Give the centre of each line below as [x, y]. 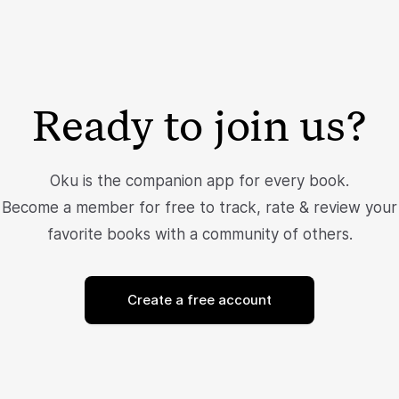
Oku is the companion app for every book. [199, 181]
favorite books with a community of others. [199, 235]
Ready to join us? [199, 126]
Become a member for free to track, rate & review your [199, 208]
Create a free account [199, 300]
